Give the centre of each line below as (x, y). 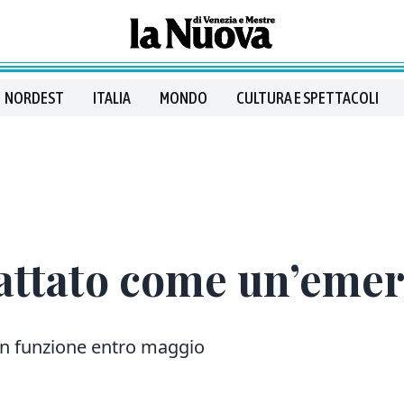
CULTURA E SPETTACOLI (308, 98)
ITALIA (112, 98)
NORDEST (34, 98)
